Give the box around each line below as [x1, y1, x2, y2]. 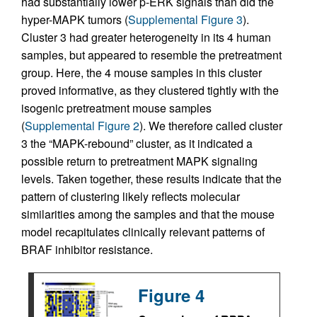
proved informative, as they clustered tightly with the [21, 82, 279, 99]
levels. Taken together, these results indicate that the [21, 171, 282, 188]
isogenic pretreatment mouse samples [21, 100, 212, 117]
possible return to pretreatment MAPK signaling [21, 153, 258, 170]
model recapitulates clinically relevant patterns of [21, 224, 265, 241]
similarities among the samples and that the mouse [21, 206, 275, 223]
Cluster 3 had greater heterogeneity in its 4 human [21, 29, 271, 46]
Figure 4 [138, 283, 204, 308]
